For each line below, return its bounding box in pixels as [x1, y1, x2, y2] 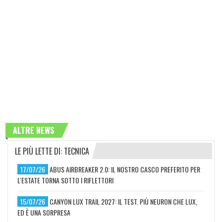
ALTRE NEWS [13, 124, 55, 137]
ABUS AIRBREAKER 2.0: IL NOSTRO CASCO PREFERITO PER [50, 164, 200, 175]
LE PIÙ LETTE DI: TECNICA [15, 145, 89, 158]
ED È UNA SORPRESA [17, 207, 70, 218]
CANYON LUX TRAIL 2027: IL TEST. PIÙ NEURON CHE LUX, [50, 196, 197, 207]
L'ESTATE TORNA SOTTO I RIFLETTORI [17, 175, 113, 186]
